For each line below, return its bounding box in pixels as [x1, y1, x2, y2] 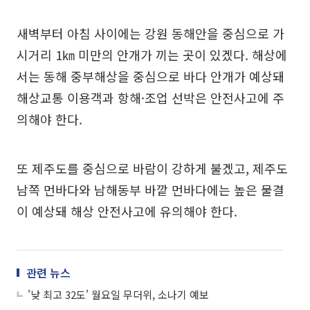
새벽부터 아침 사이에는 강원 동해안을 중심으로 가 [17, 24, 284, 42]
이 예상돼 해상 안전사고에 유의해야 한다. [17, 201, 237, 220]
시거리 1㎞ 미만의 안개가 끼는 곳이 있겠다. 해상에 [17, 45, 287, 64]
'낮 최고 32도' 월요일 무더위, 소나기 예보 [28, 286, 209, 302]
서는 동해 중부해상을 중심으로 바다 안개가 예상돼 [17, 66, 284, 85]
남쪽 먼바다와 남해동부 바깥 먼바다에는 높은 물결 [17, 180, 284, 199]
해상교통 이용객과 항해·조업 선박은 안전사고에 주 [17, 88, 284, 107]
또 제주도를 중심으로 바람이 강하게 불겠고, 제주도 [17, 158, 288, 177]
